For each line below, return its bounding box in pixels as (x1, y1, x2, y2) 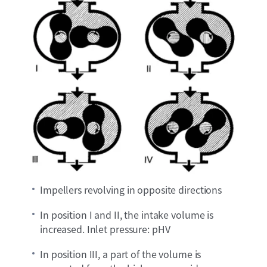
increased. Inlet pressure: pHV (40, 221, 170, 236)
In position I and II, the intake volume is (40, 207, 214, 222)
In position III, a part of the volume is (40, 246, 201, 261)
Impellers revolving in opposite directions (40, 182, 222, 197)
